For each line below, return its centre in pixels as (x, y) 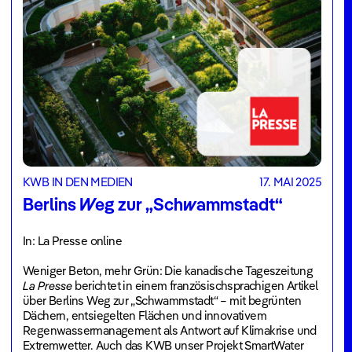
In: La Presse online (72, 241)
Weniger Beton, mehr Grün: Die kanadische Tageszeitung (168, 271)
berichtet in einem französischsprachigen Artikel (195, 286)
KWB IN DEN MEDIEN (78, 182)
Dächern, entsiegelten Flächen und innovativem (145, 316)
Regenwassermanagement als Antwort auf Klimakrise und (170, 331)
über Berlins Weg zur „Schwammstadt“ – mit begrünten (162, 301)
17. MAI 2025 (290, 182)
